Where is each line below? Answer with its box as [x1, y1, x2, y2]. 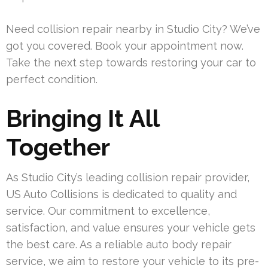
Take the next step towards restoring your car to [6, 56, 256, 69]
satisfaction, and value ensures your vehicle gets [6, 221, 255, 234]
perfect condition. [6, 73, 98, 86]
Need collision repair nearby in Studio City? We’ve [6, 23, 260, 36]
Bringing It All [6, 104, 159, 133]
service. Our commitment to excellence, [6, 205, 210, 218]
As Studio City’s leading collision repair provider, [6, 171, 249, 184]
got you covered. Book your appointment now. [6, 39, 243, 53]
